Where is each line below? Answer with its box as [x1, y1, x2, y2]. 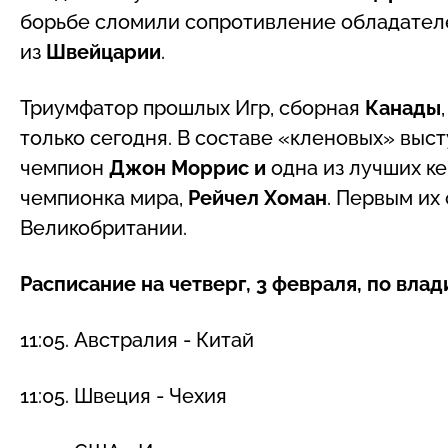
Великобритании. [20, 215, 187, 240]
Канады [365, 95, 441, 120]
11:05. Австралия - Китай [20, 327, 254, 352]
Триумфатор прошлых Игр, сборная [20, 95, 365, 120]
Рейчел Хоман [188, 185, 327, 210]
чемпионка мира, [20, 185, 188, 210]
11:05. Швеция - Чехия [20, 383, 227, 408]
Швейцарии [46, 39, 161, 64]
